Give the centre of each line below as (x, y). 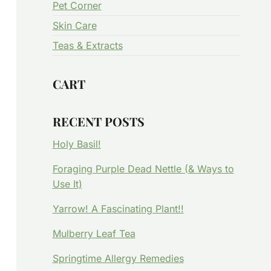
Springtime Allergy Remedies (118, 258)
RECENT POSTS (98, 121)
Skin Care (74, 25)
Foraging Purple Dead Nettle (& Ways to (143, 169)
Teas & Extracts (87, 45)
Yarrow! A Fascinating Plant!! (118, 209)
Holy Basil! (77, 144)
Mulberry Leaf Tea (94, 233)
